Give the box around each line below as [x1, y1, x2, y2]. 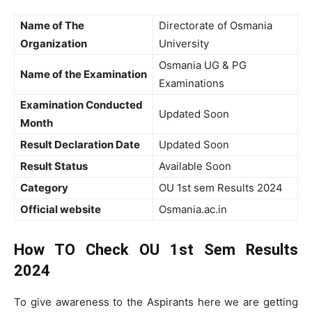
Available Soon [159, 159, 231, 173]
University [159, 37, 209, 50]
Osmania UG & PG [159, 58, 247, 72]
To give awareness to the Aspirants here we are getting [14, 295, 298, 309]
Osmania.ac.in [159, 203, 227, 216]
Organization [20, 37, 89, 50]
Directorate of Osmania [159, 19, 272, 32]
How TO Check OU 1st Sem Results [14, 241, 298, 258]
